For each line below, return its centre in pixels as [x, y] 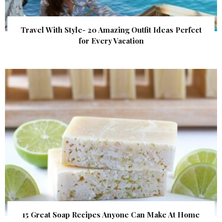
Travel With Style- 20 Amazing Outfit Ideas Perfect [111, 30]
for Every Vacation [111, 41]
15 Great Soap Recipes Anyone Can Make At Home [111, 215]
